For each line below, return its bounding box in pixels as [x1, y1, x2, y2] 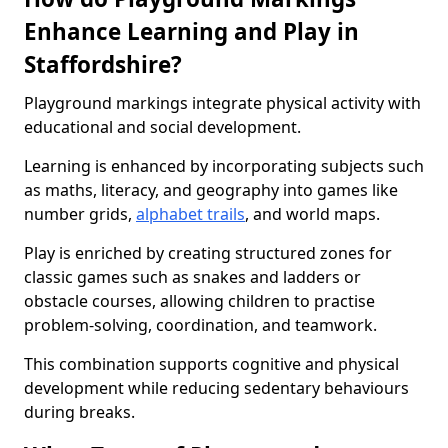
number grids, [24, 203, 136, 225]
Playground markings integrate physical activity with [24, 92, 421, 114]
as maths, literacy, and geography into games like [24, 179, 398, 201]
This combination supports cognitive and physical [24, 353, 399, 375]
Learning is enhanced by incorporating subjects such [24, 155, 424, 177]
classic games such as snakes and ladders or [24, 266, 361, 288]
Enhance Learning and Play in [24, 16, 359, 47]
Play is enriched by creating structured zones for [24, 242, 392, 264]
